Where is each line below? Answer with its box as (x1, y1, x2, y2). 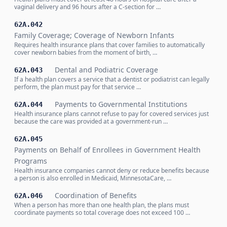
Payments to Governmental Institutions (55, 99, 187, 109)
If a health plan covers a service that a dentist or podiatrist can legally (14, 75, 209, 84)
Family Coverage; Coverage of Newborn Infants (14, 30, 174, 40)
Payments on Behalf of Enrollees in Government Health (14, 145, 201, 155)
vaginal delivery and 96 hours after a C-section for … (14, 3, 161, 11)
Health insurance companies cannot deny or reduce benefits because (14, 166, 209, 175)
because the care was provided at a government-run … (14, 117, 168, 126)
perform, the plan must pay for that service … (14, 83, 141, 91)
